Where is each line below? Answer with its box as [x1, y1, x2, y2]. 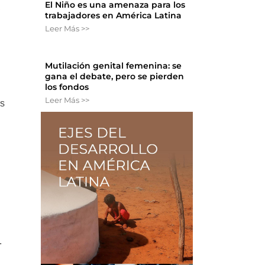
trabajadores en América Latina [45, 10, 182, 21]
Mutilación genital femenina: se [45, 60, 182, 72]
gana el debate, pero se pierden [45, 71, 185, 82]
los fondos [45, 82, 89, 93]
